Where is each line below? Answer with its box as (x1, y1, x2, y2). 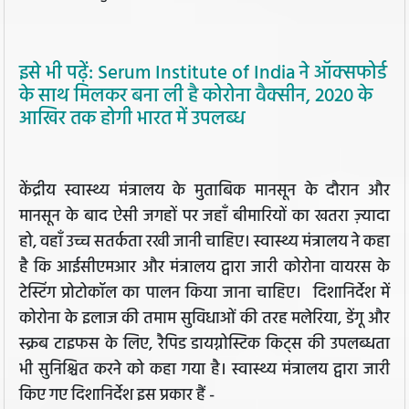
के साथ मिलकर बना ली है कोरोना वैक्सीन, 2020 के (19, 81, 372, 113)
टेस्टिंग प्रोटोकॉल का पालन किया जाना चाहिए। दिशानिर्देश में (19, 280, 390, 308)
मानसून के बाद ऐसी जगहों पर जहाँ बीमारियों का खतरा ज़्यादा (19, 204, 390, 231)
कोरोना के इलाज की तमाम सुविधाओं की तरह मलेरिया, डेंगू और (19, 306, 390, 333)
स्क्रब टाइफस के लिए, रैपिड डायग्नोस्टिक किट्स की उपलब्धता (19, 331, 390, 359)
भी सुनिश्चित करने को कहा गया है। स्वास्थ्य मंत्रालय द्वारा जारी (19, 357, 390, 384)
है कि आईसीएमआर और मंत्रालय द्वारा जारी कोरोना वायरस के (19, 255, 390, 282)
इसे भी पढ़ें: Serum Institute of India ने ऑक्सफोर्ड (19, 58, 387, 90)
